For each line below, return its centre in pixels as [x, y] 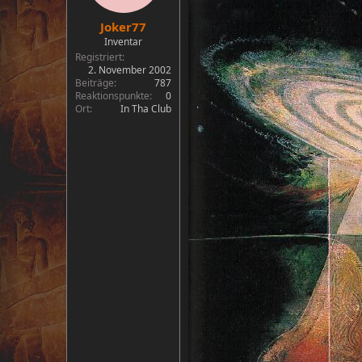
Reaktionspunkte [112, 96]
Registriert [99, 57]
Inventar [123, 42]
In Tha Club [146, 109]
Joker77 [123, 27]
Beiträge [95, 83]
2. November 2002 [130, 70]
